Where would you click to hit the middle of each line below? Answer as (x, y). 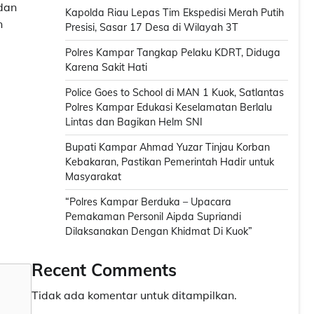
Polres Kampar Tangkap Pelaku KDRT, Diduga (173, 53)
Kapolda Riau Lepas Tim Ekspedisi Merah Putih (175, 13)
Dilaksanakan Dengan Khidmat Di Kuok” (159, 232)
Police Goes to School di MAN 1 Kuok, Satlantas (175, 93)
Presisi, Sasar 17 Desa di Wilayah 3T (152, 28)
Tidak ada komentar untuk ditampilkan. (134, 295)
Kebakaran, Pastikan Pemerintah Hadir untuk (170, 162)
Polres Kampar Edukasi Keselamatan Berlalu (169, 108)
